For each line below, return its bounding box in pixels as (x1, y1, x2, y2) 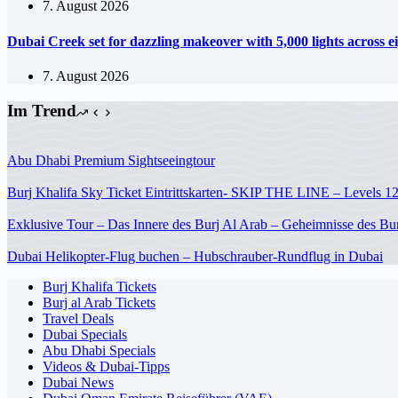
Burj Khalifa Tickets (43, 279, 156, 295)
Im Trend (7, 100, 76, 120)
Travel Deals (43, 311, 114, 327)
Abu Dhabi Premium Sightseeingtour (7, 153, 215, 169)
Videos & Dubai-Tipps (43, 359, 170, 375)
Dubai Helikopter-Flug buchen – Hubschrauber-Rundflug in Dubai (7, 249, 383, 265)
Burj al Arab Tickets (43, 295, 155, 311)
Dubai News (43, 375, 114, 391)
